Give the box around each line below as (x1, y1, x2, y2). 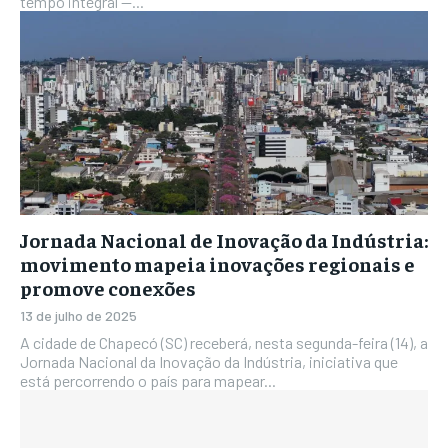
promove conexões (20, 275, 196, 300)
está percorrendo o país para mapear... (20, 371, 276, 390)
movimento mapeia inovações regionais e (20, 251, 415, 276)
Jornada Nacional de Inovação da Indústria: (20, 227, 428, 252)
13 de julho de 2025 (20, 307, 137, 324)
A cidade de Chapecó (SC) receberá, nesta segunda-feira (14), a (20, 333, 428, 352)
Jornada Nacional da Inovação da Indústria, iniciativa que (20, 352, 398, 371)
